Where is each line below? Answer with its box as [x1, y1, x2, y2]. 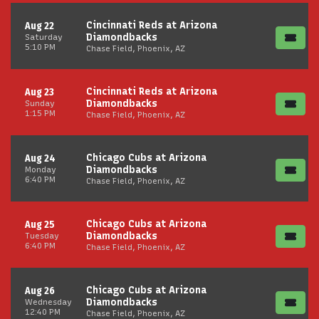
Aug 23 [25, 86, 54, 98]
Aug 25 [25, 219, 55, 231]
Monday [25, 164, 56, 174]
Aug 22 [25, 20, 54, 32]
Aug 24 [25, 152, 56, 164]
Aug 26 [25, 285, 55, 297]
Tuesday [25, 231, 59, 241]
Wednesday [25, 297, 72, 307]
